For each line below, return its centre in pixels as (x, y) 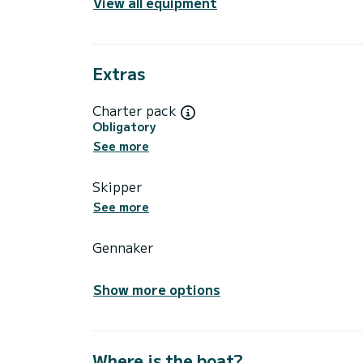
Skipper (117, 186)
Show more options (157, 290)
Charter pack (137, 110)
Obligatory (124, 126)
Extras (119, 73)
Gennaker (123, 248)
